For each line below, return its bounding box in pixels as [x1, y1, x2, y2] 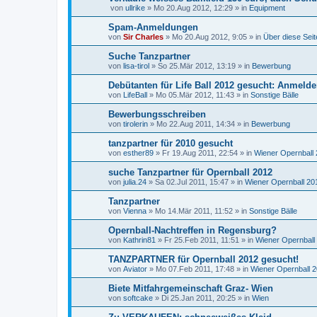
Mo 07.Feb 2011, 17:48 [156, 265, 234, 273]
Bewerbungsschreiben [108, 109, 206, 120]
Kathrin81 [123, 236, 156, 244]
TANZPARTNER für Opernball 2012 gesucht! [108, 254, 299, 265]
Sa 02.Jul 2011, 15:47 [155, 178, 229, 186]
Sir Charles [123, 33, 163, 41]
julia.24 [123, 178, 146, 186]
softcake [123, 294, 153, 302]
